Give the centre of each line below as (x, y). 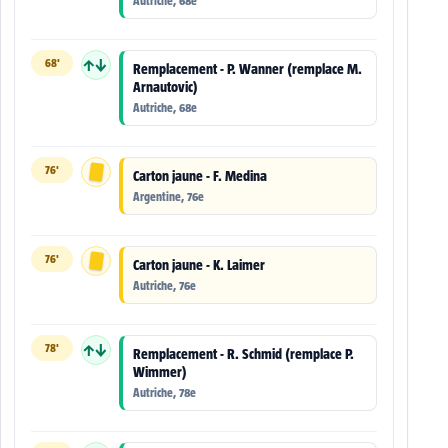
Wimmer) (160, 372)
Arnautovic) (165, 87)
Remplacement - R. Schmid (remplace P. (243, 354)
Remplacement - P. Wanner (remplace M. (247, 69)
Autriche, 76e (164, 286)
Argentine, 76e (168, 197)
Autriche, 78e (164, 393)
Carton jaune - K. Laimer (199, 265)
